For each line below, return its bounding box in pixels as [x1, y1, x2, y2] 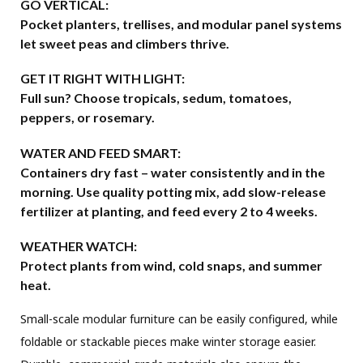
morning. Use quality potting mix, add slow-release [20, 183, 326, 199]
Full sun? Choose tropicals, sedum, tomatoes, [20, 90, 292, 106]
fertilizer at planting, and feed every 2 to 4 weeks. [20, 203, 318, 219]
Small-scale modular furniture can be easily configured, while [20, 310, 338, 327]
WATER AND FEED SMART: [20, 144, 181, 160]
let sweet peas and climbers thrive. [20, 36, 229, 52]
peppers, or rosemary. [20, 109, 155, 126]
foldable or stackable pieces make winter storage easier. [20, 333, 316, 349]
